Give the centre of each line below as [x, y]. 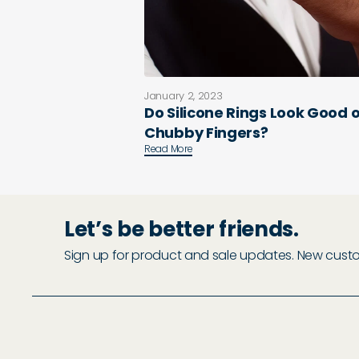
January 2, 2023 [184, 96]
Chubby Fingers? [206, 133]
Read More [169, 149]
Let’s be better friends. [182, 229]
